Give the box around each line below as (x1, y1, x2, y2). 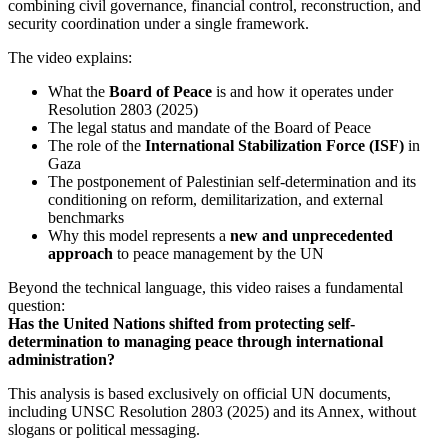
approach (48, 245, 113, 263)
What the (48, 83, 109, 101)
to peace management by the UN (113, 245, 324, 263)
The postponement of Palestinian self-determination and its (48, 173, 416, 191)
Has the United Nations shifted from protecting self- (8, 315, 355, 333)
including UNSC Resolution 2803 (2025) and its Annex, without (8, 403, 416, 421)
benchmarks (48, 209, 124, 227)
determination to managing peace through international (8, 333, 383, 351)
